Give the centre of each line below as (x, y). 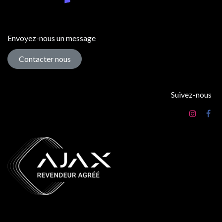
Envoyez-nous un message (52, 38)
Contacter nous (45, 58)
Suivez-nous (191, 95)
